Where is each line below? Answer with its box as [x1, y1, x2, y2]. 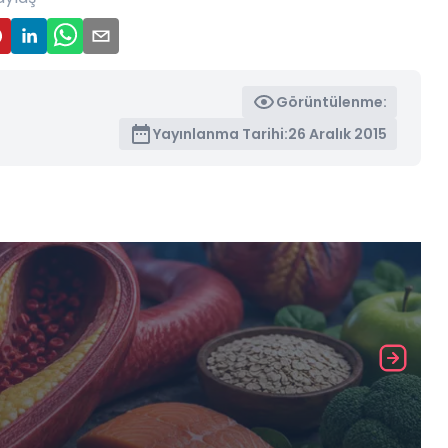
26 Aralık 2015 [288, 124, 388, 145]
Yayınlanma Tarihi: [153, 124, 289, 145]
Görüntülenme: [276, 92, 388, 113]
